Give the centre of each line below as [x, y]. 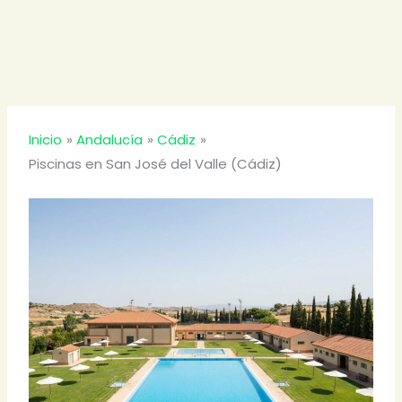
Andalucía [110, 140]
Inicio [46, 140]
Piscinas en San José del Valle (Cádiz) [156, 164]
